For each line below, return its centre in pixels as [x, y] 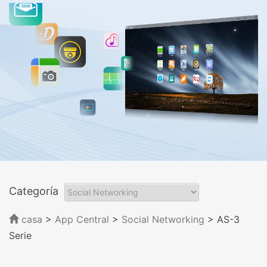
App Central [82, 219]
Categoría [34, 191]
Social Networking [163, 219]
